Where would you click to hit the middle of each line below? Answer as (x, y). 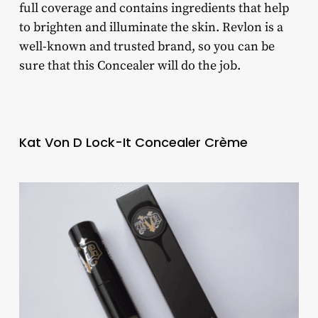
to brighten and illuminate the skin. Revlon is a (151, 27)
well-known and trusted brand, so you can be (147, 46)
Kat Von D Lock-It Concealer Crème (133, 142)
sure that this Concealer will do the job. (130, 65)
